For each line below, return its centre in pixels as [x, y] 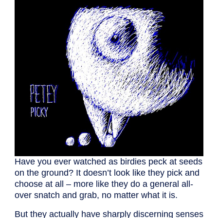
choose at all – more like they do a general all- [104, 184]
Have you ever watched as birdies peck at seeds [109, 161]
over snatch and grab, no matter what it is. [96, 195]
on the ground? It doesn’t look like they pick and [107, 173]
